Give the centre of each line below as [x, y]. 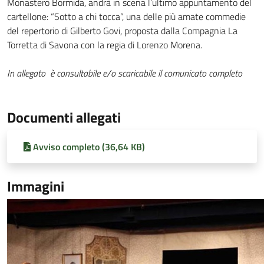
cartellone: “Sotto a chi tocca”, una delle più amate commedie [126, 16]
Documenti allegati [64, 117]
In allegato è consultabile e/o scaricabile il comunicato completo [125, 73]
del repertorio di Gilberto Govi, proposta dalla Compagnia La [122, 31]
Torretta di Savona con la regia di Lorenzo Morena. [105, 45]
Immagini [36, 186]
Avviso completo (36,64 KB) [89, 147]
